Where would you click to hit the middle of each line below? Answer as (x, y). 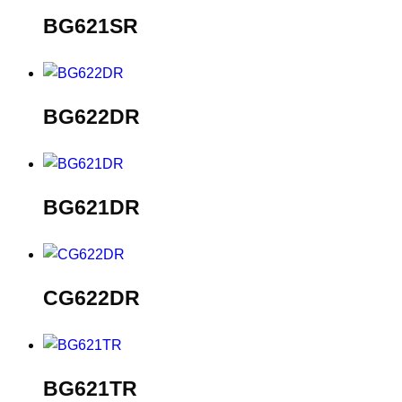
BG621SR (91, 26)
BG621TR (90, 388)
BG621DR (92, 208)
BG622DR (92, 117)
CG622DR (92, 298)
